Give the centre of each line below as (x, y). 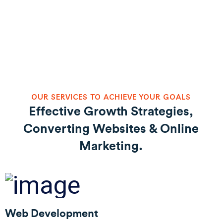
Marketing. (111, 146)
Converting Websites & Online (111, 129)
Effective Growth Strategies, (111, 112)
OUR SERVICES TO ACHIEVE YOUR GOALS (111, 97)
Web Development (52, 213)
